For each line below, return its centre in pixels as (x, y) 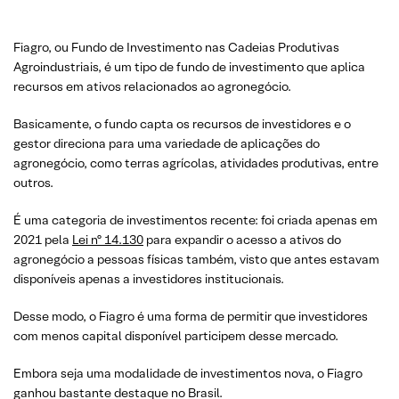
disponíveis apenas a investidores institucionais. (149, 278)
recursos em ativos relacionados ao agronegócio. (152, 86)
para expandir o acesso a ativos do (242, 239)
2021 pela (43, 239)
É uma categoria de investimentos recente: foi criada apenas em (195, 220)
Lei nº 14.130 (108, 239)
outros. (33, 182)
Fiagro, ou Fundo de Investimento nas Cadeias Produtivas (176, 47)
